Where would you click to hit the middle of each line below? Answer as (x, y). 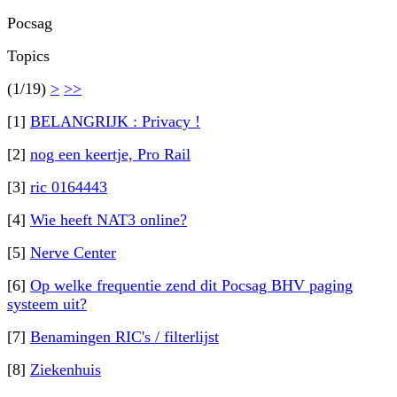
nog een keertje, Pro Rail (110, 154)
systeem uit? (47, 304)
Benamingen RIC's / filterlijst (125, 337)
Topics (28, 56)
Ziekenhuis (66, 370)
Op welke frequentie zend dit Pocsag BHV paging (191, 285)
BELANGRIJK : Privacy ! (115, 121)
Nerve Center (73, 253)
